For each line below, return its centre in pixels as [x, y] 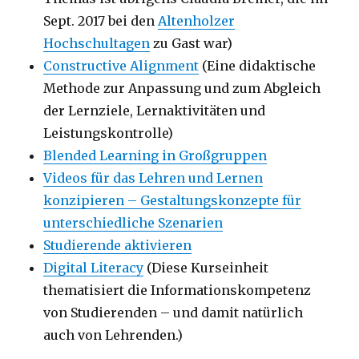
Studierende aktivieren [118, 245]
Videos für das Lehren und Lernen [153, 177]
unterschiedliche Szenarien [133, 222]
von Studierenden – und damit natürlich [173, 312]
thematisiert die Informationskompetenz [177, 290]
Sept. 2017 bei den [101, 20]
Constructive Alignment [121, 65]
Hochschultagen [97, 43]
